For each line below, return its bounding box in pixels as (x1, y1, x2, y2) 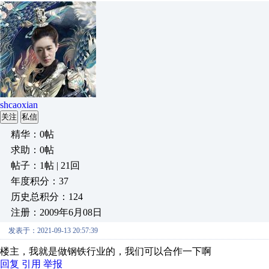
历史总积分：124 (11, 192, 83, 202)
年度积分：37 (11, 176, 68, 186)
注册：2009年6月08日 (11, 207, 102, 217)
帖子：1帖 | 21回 (11, 160, 80, 171)
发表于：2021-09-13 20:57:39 (8, 226, 98, 235)
